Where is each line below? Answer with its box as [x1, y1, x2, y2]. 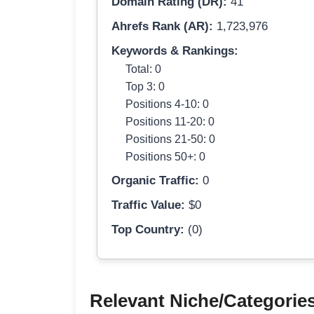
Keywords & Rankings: [111, 44, 238, 58]
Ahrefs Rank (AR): [111, 20, 213, 34]
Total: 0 [125, 62, 161, 76]
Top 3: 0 [125, 80, 165, 93]
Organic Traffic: [111, 174, 199, 188]
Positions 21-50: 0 [125, 132, 215, 146]
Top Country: [111, 223, 184, 237]
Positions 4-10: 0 [125, 97, 209, 111]
